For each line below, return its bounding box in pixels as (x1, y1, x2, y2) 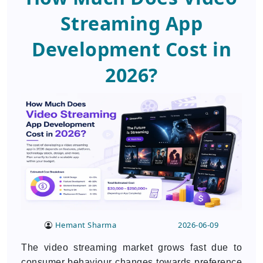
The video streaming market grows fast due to (21, 242, 242, 252)
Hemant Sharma (55, 220, 116, 230)
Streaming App (60, 11, 203, 36)
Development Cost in (31, 36, 232, 62)
